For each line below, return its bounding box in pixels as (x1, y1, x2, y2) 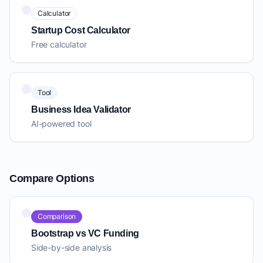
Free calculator (31, 39, 87, 50)
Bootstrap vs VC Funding (31, 228, 139, 239)
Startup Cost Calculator (31, 25, 130, 36)
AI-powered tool (31, 119, 92, 129)
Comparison (38, 212, 76, 221)
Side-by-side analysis (31, 242, 112, 253)
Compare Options (9, 173, 95, 185)
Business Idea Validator (31, 104, 131, 115)
